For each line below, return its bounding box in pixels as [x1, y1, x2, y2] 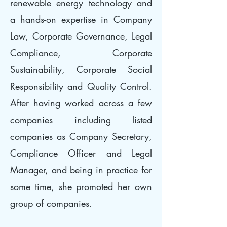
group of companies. [10, 197, 92, 209]
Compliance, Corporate [10, 47, 152, 59]
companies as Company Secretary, [10, 130, 152, 142]
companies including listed [10, 113, 152, 126]
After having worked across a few [10, 97, 152, 109]
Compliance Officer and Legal [10, 147, 152, 159]
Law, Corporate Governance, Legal [10, 30, 152, 42]
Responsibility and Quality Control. [10, 80, 152, 92]
